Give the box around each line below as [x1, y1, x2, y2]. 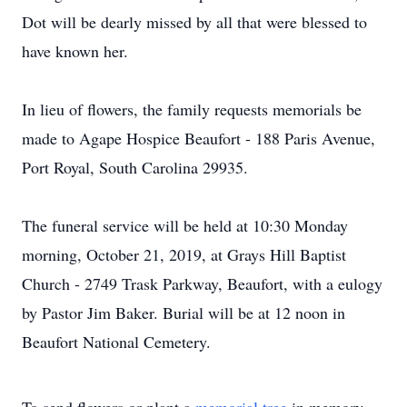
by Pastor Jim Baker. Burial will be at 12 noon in [22, 302, 345, 323]
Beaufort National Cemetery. [22, 331, 211, 352]
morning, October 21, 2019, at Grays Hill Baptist [22, 243, 346, 265]
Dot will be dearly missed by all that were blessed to [22, 11, 367, 33]
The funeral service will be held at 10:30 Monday [22, 214, 348, 236]
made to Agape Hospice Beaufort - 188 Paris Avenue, [22, 127, 375, 149]
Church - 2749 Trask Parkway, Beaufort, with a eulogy [22, 273, 382, 294]
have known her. [22, 40, 128, 62]
